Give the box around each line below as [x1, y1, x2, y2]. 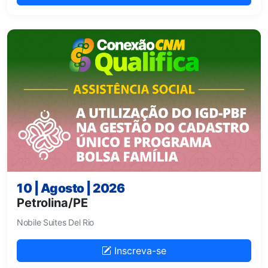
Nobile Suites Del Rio [17, 217, 95, 227]
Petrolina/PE [17, 196, 88, 210]
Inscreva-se [111, 245, 166, 257]
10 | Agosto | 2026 [17, 181, 125, 196]
